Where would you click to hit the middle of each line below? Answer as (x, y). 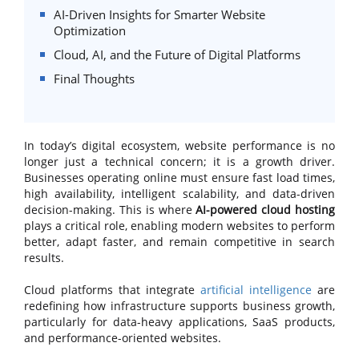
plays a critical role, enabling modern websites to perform (179, 226)
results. (44, 258)
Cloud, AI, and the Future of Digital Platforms (177, 54)
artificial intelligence (256, 290)
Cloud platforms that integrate (112, 290)
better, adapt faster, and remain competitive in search (179, 242)
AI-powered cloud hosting (266, 210)
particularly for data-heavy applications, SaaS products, (179, 322)
